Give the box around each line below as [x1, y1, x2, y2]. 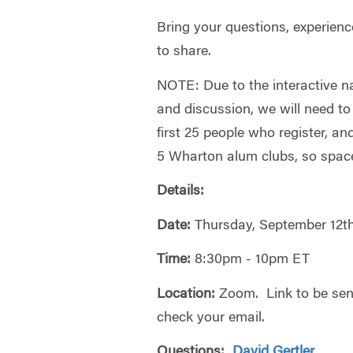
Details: [157, 184, 205, 199]
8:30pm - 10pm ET [191, 253, 310, 267]
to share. [157, 45, 212, 59]
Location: [157, 287, 220, 302]
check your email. [157, 310, 266, 325]
